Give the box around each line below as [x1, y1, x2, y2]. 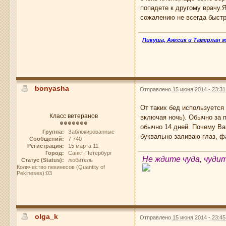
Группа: [42, 129, 64, 135]
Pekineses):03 [17, 170, 52, 177]
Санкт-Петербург [68, 150, 112, 156]
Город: [45, 150, 64, 156]
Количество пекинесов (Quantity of [17, 164, 105, 171]
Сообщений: [29, 136, 64, 142]
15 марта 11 [68, 143, 98, 149]
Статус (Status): [21, 157, 64, 163]
